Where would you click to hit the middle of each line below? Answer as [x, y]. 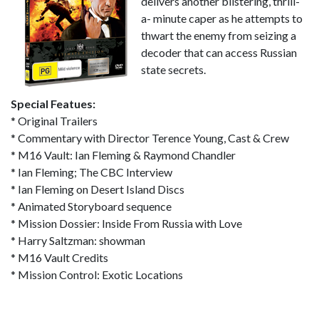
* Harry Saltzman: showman [78, 240]
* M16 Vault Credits [59, 257]
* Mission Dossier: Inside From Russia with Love [126, 223]
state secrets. [173, 69]
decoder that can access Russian [219, 52]
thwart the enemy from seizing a [219, 35]
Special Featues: [53, 104]
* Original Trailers [54, 121]
